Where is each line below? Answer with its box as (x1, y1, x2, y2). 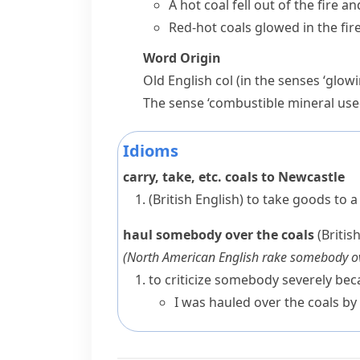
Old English (143, 72, 215, 89)
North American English (127, 248, 259, 266)
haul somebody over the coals (123, 226, 314, 243)
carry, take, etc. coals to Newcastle (123, 168, 345, 186)
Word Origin (143, 49, 221, 67)
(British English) (149, 190, 243, 208)
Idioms (123, 140, 178, 162)
